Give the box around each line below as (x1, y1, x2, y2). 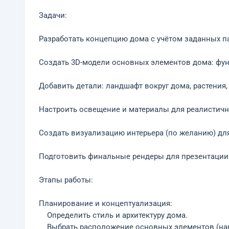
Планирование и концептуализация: (39, 199, 172, 208)
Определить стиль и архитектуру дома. (39, 211, 188, 220)
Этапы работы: (39, 176, 93, 185)
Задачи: (39, 11, 67, 20)
